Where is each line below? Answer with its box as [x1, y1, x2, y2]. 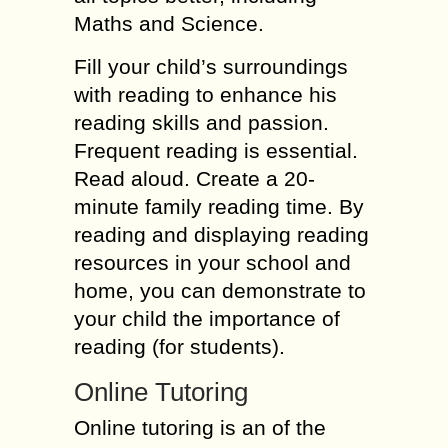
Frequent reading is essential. [74, 139, 358, 162]
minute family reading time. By [74, 195, 364, 218]
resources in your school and [74, 251, 351, 274]
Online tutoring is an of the [74, 416, 326, 439]
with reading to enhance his [74, 83, 337, 106]
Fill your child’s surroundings [74, 55, 348, 78]
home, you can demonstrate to [74, 279, 366, 302]
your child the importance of [74, 307, 340, 330]
